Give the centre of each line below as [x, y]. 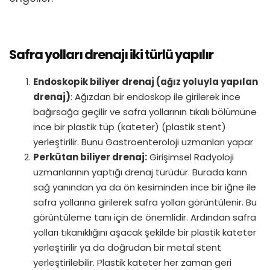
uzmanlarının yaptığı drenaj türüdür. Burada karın [140, 172]
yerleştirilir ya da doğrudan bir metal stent [127, 248]
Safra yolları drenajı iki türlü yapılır [111, 55]
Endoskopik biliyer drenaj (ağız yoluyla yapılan [146, 82]
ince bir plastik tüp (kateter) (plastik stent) [130, 127]
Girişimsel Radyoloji [190, 157]
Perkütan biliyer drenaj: [90, 157]
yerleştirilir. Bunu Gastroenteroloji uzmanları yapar [143, 142]
